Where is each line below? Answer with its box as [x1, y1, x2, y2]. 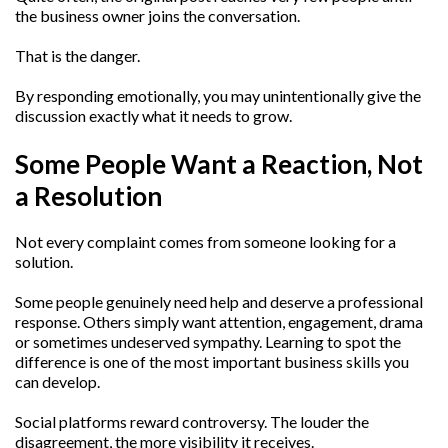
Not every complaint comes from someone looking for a [15, 231, 396, 251]
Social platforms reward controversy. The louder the [15, 411, 369, 431]
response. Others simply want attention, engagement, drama [15, 311, 423, 331]
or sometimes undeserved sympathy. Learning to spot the [15, 331, 401, 351]
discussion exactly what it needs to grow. [15, 106, 292, 126]
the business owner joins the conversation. [15, 6, 300, 26]
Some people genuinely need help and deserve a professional [15, 291, 423, 311]
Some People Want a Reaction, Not [15, 147, 423, 180]
